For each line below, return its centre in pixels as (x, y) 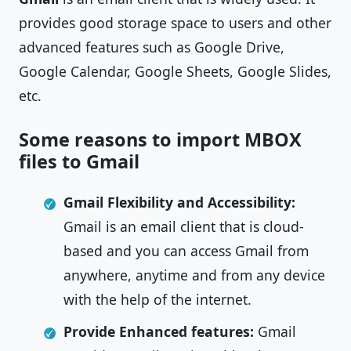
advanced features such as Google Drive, (152, 47)
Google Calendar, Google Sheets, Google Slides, (175, 71)
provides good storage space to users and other (175, 23)
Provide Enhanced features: (161, 331)
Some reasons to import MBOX (160, 139)
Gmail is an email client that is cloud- (184, 226)
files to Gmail (79, 161)
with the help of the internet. (157, 299)
